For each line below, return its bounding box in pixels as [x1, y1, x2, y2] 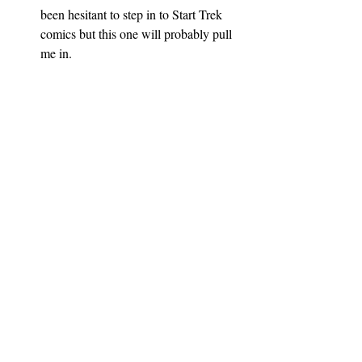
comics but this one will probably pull [40, 24, 235, 42]
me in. [40, 44, 72, 61]
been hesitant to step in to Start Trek [40, 5, 225, 23]
